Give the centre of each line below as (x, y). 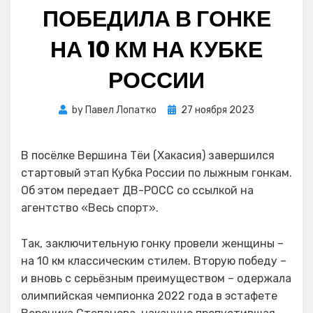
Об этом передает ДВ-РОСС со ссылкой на (137, 190)
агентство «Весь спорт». (90, 208)
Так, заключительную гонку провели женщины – (152, 243)
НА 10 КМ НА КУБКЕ (156, 49)
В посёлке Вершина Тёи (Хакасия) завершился (148, 155)
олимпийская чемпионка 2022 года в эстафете (149, 296)
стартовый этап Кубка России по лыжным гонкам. (156, 173)
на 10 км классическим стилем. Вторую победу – (154, 261)
